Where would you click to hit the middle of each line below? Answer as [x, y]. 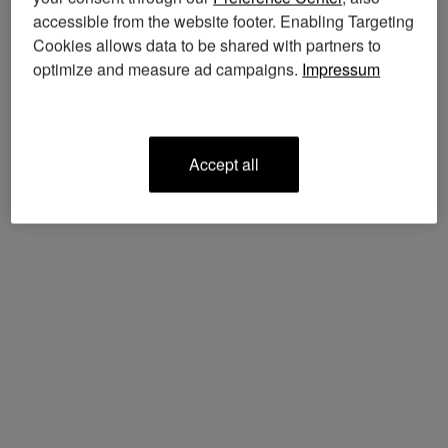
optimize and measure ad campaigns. [168, 69]
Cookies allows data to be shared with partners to [207, 45]
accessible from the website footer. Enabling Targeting [224, 21]
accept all [229, 164]
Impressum [341, 69]
